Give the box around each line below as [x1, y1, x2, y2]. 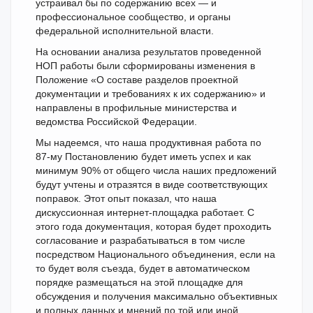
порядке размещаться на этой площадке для [36, 277, 243, 288]
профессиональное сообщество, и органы [36, 11, 231, 22]
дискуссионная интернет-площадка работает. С [36, 207, 254, 218]
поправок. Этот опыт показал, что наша [36, 193, 217, 204]
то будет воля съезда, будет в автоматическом [36, 263, 250, 274]
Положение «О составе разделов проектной [36, 74, 238, 85]
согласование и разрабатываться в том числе [36, 235, 245, 246]
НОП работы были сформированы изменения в [36, 60, 255, 71]
